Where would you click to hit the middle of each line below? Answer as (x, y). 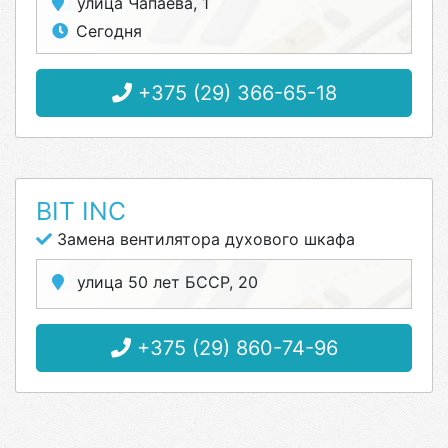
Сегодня (109, 31)
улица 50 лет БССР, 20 (165, 282)
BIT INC (81, 211)
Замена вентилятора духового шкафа (203, 239)
